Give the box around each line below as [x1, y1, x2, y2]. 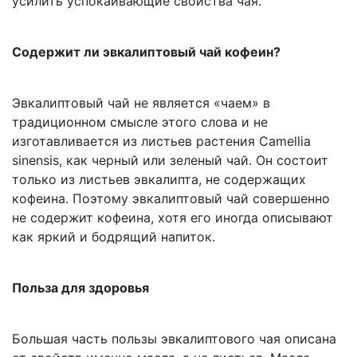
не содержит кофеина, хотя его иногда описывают [12, 209, 333, 226]
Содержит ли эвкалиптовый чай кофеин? [12, 43, 280, 60]
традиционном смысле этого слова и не [12, 113, 268, 130]
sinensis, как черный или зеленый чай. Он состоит [12, 151, 328, 168]
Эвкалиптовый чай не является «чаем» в [12, 94, 270, 111]
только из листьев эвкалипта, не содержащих [12, 171, 306, 187]
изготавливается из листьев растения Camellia [12, 132, 311, 149]
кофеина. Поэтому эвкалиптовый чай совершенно [12, 190, 330, 206]
